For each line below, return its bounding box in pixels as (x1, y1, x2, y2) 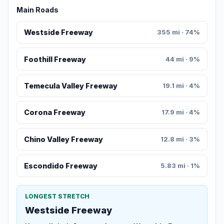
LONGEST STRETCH (25, 192, 89, 200)
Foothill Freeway (23, 54, 86, 63)
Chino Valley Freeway (23, 134, 103, 143)
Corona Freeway (23, 108, 85, 117)
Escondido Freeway (23, 161, 97, 170)
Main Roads (16, 5, 58, 14)
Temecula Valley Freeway (23, 81, 117, 90)
